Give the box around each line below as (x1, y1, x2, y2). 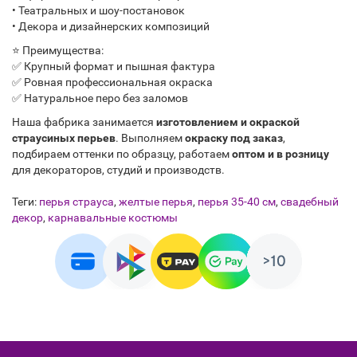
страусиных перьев (12, 131, 116, 144)
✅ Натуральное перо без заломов (12, 92, 188, 104)
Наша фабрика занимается (12, 116, 156, 128)
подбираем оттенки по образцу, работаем (12, 147, 232, 160)
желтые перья (119, 195, 193, 208)
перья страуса (39, 195, 114, 208)
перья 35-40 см (198, 195, 276, 208)
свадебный (280, 195, 339, 208)
